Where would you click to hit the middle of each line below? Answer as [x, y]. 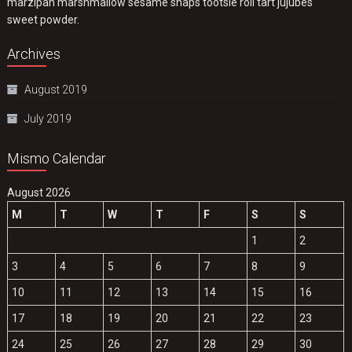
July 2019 [48, 119]
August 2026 [39, 193]
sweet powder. [44, 20]
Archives [34, 54]
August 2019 [56, 90]
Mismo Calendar [57, 159]
